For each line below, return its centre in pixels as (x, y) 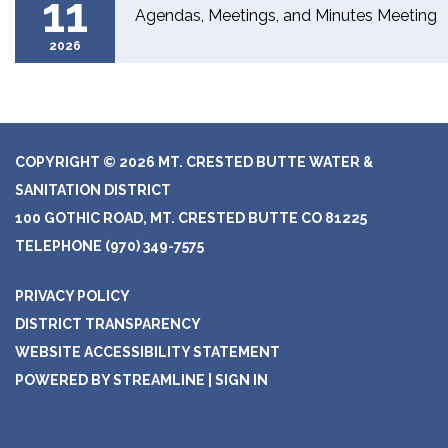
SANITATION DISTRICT (93, 189)
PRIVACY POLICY (72, 295)
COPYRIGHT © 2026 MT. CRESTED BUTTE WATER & (194, 161)
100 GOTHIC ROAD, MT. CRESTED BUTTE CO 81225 (191, 217)
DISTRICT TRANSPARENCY (108, 323)
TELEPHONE (58, 245)
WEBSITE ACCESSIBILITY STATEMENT (147, 351)
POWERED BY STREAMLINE (110, 379)
